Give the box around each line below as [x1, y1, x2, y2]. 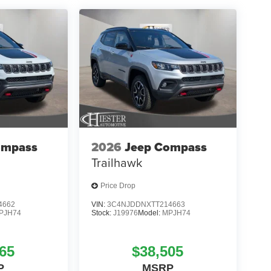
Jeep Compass [124, 138, 207, 157]
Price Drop [100, 181, 135, 191]
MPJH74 [162, 208, 191, 217]
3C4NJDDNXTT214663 [106, 200, 185, 209]
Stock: [91, 208, 113, 217]
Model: [137, 208, 162, 217]
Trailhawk [91, 154, 142, 172]
